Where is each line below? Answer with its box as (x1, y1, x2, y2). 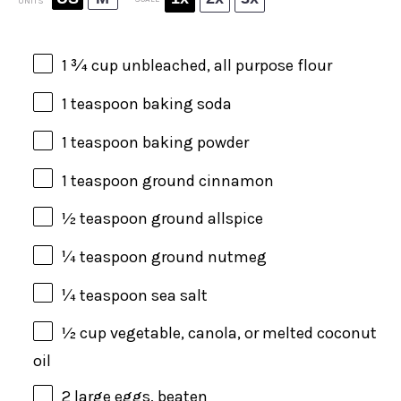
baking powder (138, 132, 249, 152)
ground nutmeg (147, 246, 267, 267)
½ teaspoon (61, 209, 148, 229)
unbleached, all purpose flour (121, 55, 332, 76)
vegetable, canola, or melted (106, 323, 317, 344)
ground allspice (147, 209, 263, 229)
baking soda (138, 94, 232, 115)
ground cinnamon (138, 170, 274, 191)
